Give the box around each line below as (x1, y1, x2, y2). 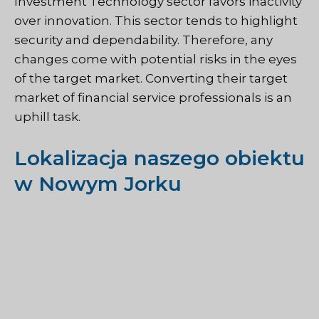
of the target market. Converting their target (14, 71, 288, 86)
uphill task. (14, 110, 80, 125)
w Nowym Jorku (14, 171, 182, 196)
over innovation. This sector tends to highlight (14, 14, 298, 28)
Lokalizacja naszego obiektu (14, 145, 305, 170)
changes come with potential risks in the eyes (14, 52, 297, 67)
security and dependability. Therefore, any (14, 33, 273, 48)
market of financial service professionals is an (14, 90, 292, 105)
